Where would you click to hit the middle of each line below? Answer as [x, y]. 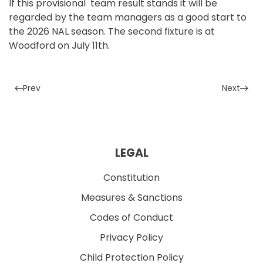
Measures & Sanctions [131, 198]
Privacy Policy [131, 238]
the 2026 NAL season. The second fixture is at [112, 32]
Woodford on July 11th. [59, 46]
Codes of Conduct [131, 218]
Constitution [131, 178]
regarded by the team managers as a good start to [128, 18]
